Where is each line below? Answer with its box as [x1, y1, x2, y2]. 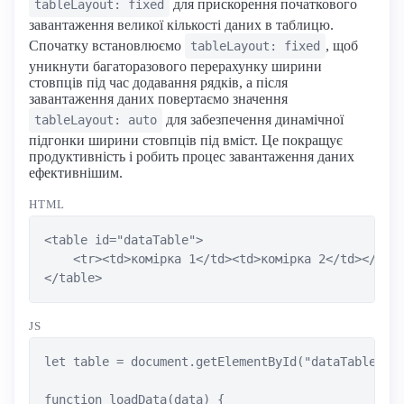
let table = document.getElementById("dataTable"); [44, 354, 398, 370]
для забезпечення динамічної [162, 112, 344, 128]
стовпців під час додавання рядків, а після [29, 75, 288, 91]
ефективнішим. [29, 165, 123, 181]
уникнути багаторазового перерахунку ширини [29, 59, 322, 75]
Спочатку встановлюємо [29, 38, 185, 54]
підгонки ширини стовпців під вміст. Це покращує [29, 133, 343, 149]
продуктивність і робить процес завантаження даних [29, 149, 354, 165]
